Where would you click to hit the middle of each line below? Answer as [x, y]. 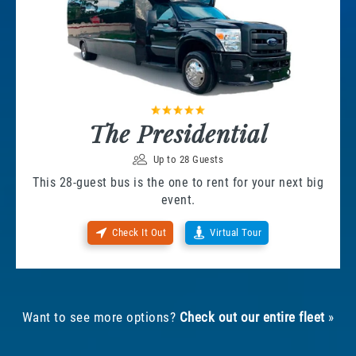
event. [178, 200]
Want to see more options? [101, 317]
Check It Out [139, 233]
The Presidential [178, 134]
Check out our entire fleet [252, 317]
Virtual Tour [236, 233]
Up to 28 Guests [188, 159]
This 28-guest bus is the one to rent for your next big [178, 183]
